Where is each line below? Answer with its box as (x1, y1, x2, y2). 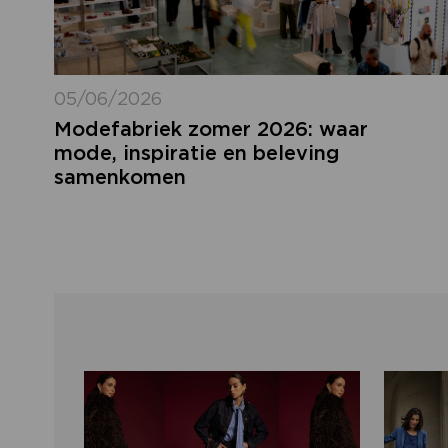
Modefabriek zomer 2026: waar (53, 117, 368, 142)
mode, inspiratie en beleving (53, 141, 340, 166)
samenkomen (53, 165, 186, 190)
